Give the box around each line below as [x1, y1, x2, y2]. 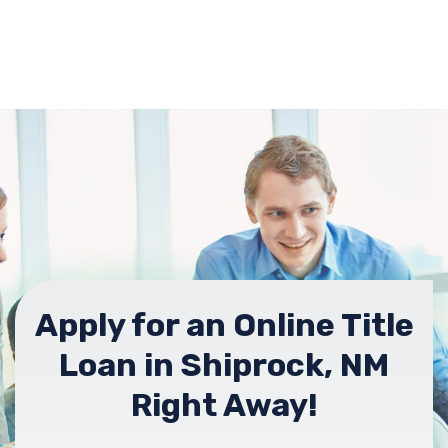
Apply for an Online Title [34, 306, 414, 344]
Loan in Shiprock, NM [59, 346, 389, 384]
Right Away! [130, 386, 318, 424]
